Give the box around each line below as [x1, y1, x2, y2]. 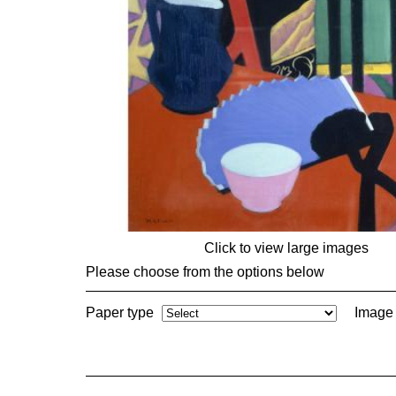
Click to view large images [204, 240, 369, 255]
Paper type [86, 305, 154, 320]
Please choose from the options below [86, 264, 324, 279]
